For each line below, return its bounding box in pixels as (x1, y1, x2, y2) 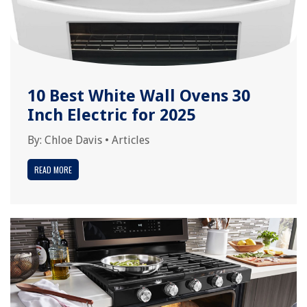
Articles (112, 134, 149, 147)
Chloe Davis (45, 134, 102, 147)
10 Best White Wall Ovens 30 (27, 86, 250, 106)
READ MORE (34, 164, 72, 175)
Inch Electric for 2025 (27, 106, 195, 125)
